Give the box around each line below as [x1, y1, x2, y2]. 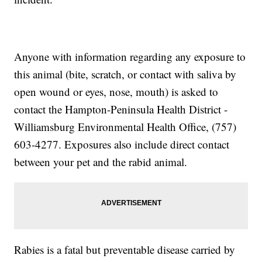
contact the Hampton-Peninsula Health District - [14, 102, 228, 117]
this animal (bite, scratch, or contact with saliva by [14, 67, 237, 82]
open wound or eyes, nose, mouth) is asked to [14, 84, 219, 99]
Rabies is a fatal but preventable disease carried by [14, 242, 236, 257]
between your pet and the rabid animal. [14, 154, 188, 170]
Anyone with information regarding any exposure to [14, 49, 246, 64]
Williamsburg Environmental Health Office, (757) [14, 119, 237, 135]
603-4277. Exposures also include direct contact [14, 137, 230, 152]
